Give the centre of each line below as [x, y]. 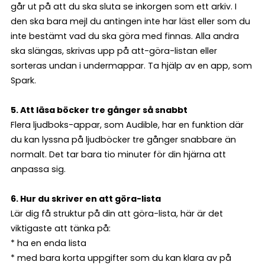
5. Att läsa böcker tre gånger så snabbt [99, 110]
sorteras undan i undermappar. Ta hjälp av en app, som [131, 66]
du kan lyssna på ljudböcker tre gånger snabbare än [123, 140]
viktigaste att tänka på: [61, 229]
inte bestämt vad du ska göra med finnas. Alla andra [125, 36]
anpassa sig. [38, 169]
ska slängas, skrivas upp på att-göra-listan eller [114, 51]
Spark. [23, 81]
